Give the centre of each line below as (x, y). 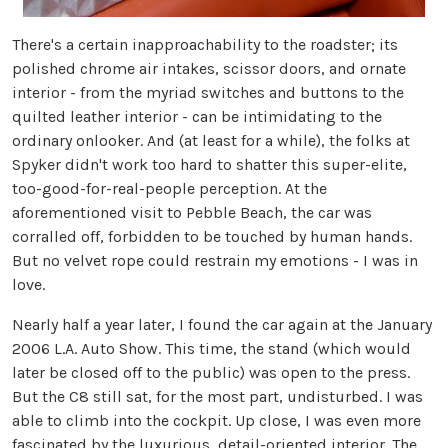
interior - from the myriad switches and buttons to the (208, 92)
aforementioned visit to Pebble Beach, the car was (192, 212)
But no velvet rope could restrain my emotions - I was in (215, 260)
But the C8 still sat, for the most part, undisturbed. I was (217, 396)
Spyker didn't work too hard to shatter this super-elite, (209, 164)
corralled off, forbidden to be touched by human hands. (212, 236)
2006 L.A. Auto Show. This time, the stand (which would (211, 348)
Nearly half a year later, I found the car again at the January (222, 324)
